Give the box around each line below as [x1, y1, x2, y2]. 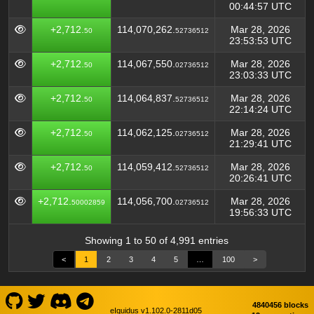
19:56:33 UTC [228, 207, 292, 218]
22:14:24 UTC [228, 104, 292, 115]
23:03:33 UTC [228, 69, 292, 81]
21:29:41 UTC [228, 138, 292, 149]
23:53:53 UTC [228, 35, 292, 46]
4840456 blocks [252, 301, 309, 310]
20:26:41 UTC [228, 172, 292, 184]
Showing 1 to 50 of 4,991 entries [84, 235, 228, 246]
